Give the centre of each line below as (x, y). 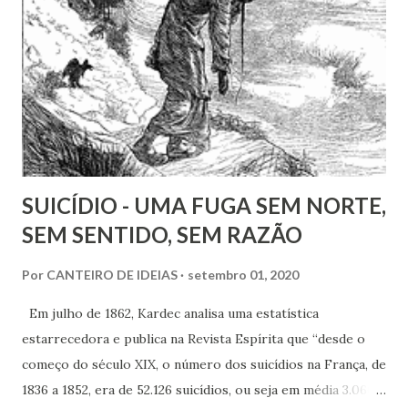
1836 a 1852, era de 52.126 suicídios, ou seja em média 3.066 (198, 390)
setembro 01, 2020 (243, 275)
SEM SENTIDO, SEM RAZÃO (162, 235)
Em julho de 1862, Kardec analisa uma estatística (170, 314)
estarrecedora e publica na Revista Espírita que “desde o (194, 339)
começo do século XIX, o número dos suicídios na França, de (204, 365)
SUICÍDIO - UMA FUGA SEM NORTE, (204, 206)
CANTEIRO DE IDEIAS (112, 275)
